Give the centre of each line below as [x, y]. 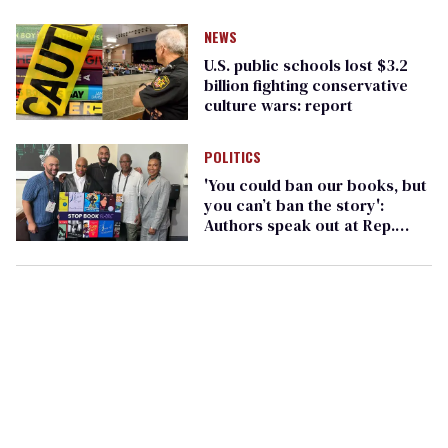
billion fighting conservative [305, 84]
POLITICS [232, 157]
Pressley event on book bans [310, 245]
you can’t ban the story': [293, 205]
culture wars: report [278, 104]
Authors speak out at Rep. [299, 225]
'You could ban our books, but [315, 185]
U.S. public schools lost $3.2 [305, 64]
